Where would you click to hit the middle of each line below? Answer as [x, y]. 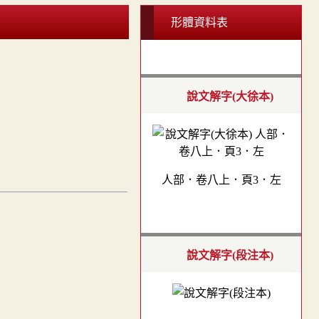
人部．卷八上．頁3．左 [221, 180]
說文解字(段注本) [230, 255]
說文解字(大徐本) [230, 97]
